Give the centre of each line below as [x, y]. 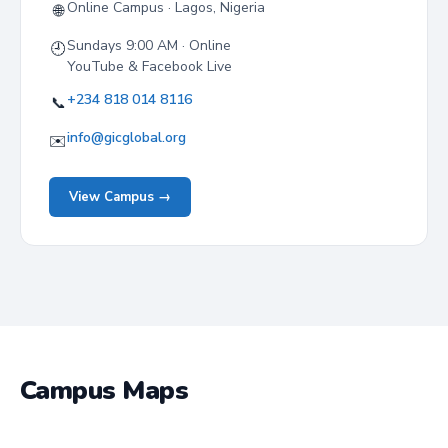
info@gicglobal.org [126, 137]
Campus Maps [104, 390]
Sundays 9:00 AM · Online [149, 45]
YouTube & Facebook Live [149, 66]
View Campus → [120, 197]
